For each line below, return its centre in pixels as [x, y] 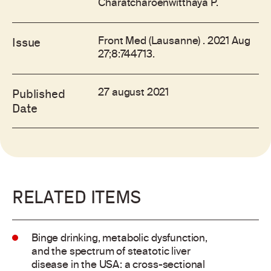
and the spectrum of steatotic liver [111, 252]
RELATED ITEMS [77, 197]
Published [39, 94]
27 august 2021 [134, 93]
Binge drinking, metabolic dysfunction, [119, 239]
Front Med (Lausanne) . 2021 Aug [174, 42]
